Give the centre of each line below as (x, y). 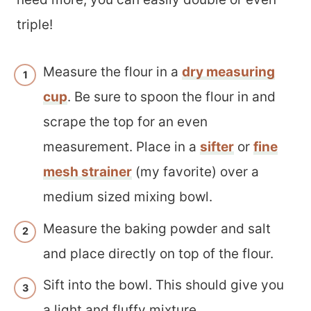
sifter (217, 147)
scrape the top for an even (125, 122)
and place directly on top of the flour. (158, 253)
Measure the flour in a (112, 72)
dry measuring (228, 72)
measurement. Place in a (121, 147)
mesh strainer (87, 172)
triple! (35, 25)
